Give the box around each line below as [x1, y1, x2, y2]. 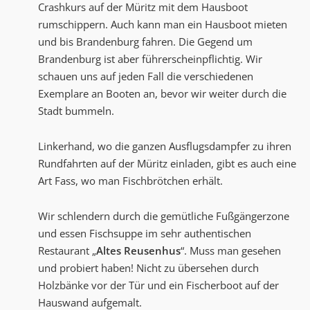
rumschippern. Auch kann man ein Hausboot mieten [38, 17, 287, 32]
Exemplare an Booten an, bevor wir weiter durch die [38, 86, 286, 101]
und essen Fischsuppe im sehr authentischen [38, 226, 251, 241]
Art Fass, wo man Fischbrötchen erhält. [38, 174, 223, 188]
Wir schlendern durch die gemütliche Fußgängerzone [38, 209, 289, 224]
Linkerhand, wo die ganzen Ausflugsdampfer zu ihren [38, 139, 291, 154]
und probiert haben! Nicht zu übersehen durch [38, 261, 259, 275]
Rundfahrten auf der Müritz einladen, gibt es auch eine [38, 156, 296, 171]
